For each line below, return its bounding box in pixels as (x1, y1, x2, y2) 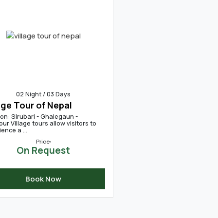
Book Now (25, 174, 62, 184)
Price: (36, 138, 51, 145)
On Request (17, 144, 71, 157)
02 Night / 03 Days (16, 90, 71, 98)
